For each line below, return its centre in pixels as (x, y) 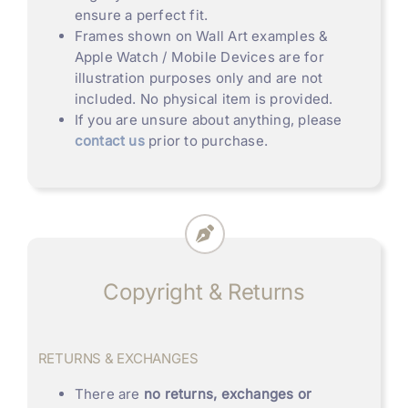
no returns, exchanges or (228, 394)
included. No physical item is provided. (204, 99)
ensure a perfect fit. (141, 15)
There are (109, 394)
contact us (109, 141)
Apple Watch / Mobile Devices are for (199, 57)
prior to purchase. (206, 141)
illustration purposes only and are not (199, 78)
